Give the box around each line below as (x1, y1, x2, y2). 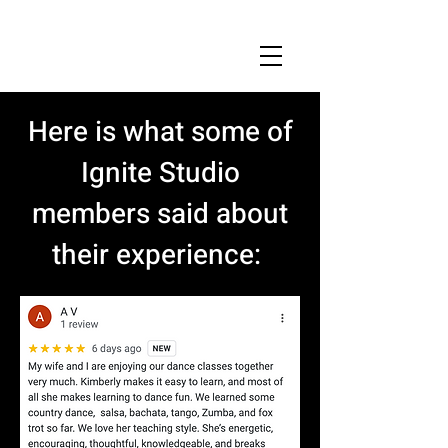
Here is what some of (27, 112, 293, 153)
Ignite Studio (80, 153, 240, 194)
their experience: (52, 235, 268, 276)
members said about (32, 194, 288, 235)
